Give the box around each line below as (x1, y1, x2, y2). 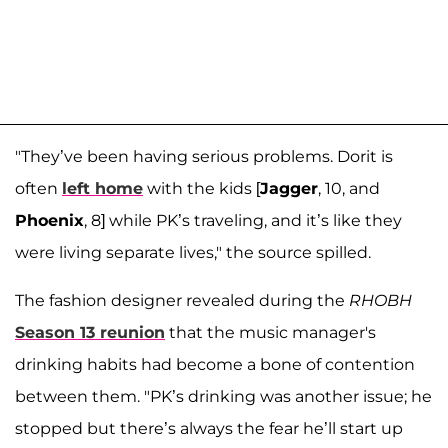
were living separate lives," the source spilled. (15, 243, 371, 263)
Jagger (260, 179, 318, 199)
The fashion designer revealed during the (15, 291, 349, 311)
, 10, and (318, 179, 380, 199)
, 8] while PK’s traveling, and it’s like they (84, 211, 402, 231)
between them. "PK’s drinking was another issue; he (15, 387, 432, 407)
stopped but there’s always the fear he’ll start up (15, 419, 403, 439)
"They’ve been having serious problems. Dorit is (15, 147, 393, 167)
